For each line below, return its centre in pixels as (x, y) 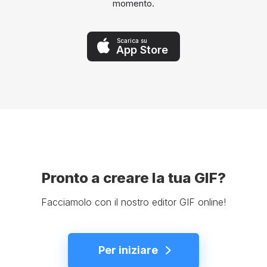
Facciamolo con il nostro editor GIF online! (133, 202)
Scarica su (132, 40)
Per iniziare (128, 250)
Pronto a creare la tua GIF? (133, 178)
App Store (142, 49)
